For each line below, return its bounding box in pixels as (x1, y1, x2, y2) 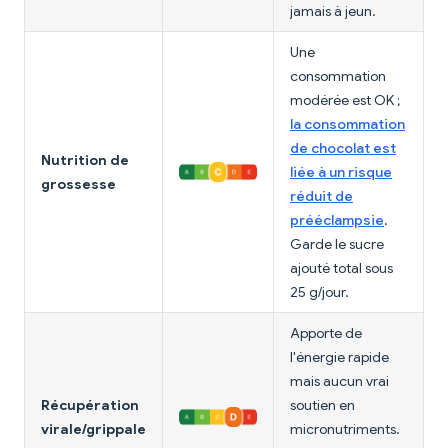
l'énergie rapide (290, 347, 389, 366)
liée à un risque (290, 162, 392, 181)
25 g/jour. (290, 282, 349, 301)
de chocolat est (290, 138, 396, 157)
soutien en (290, 395, 355, 414)
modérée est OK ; (290, 90, 400, 109)
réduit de (290, 186, 353, 205)
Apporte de (290, 323, 362, 342)
